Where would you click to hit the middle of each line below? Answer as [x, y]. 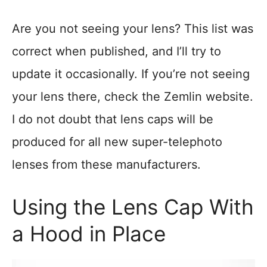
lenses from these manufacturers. [106, 165]
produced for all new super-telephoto [117, 142]
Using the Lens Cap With [133, 207]
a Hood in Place [89, 234]
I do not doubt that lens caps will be [113, 119]
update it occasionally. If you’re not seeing [131, 74]
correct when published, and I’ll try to [117, 52]
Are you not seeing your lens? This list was [133, 29]
